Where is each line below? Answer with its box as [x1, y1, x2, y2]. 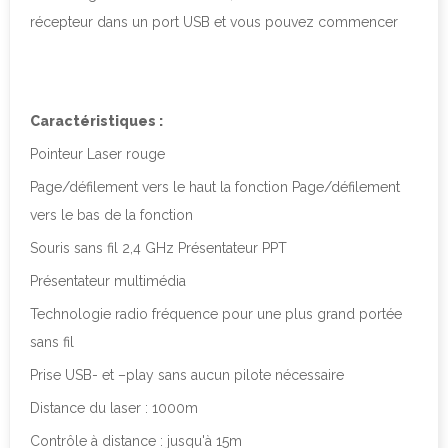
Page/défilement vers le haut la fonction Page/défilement [30, 178, 400, 195]
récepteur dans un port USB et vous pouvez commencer [30, 13, 398, 30]
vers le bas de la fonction [30, 206, 193, 223]
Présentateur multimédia [30, 272, 186, 289]
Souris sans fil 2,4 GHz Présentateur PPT [30, 239, 287, 256]
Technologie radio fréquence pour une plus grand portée [30, 305, 402, 322]
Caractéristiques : [30, 112, 277, 129]
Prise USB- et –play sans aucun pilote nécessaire [30, 366, 344, 383]
